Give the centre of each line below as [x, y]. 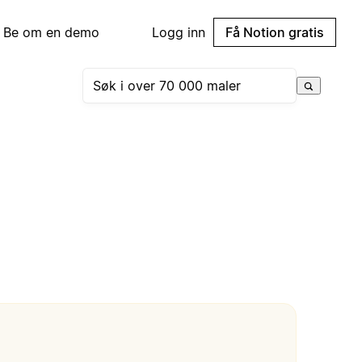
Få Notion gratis [275, 32]
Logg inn [179, 32]
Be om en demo [52, 32]
